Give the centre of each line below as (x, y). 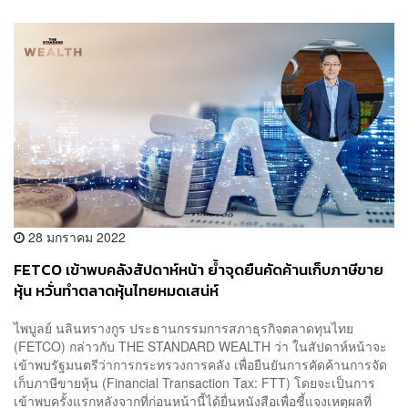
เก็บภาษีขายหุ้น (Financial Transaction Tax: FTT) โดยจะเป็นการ (194, 383)
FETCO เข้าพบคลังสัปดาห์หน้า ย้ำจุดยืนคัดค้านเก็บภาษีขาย (199, 270)
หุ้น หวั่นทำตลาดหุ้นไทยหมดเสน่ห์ (116, 291)
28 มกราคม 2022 (75, 236)
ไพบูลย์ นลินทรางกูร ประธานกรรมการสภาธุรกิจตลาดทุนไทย (184, 328)
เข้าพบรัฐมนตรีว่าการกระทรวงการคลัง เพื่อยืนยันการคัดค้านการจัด (200, 365)
